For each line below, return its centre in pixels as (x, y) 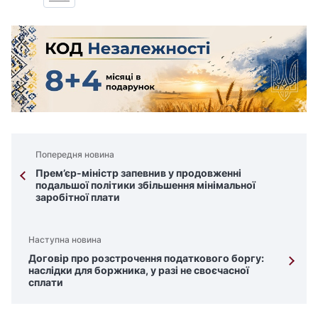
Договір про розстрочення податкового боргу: (146, 258)
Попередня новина (75, 155)
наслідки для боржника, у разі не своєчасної (139, 270)
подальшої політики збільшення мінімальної (146, 185)
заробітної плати (78, 197)
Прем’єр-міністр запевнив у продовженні (138, 173)
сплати (46, 283)
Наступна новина (65, 240)
